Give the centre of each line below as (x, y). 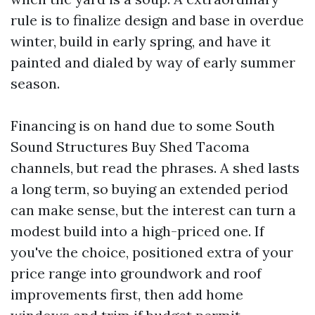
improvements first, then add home (127, 294)
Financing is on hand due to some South (143, 125)
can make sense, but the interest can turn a (153, 210)
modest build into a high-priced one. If (137, 231)
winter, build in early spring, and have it (141, 41)
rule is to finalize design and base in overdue (157, 20)
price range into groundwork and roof (136, 273)
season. (35, 83)
